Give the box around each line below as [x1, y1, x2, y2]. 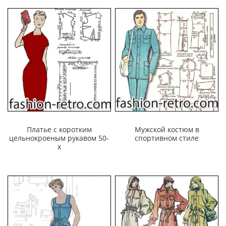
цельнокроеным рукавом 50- [9, 133, 109, 143]
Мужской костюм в [134, 125, 199, 135]
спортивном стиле [135, 133, 199, 143]
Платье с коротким [26, 125, 92, 135]
